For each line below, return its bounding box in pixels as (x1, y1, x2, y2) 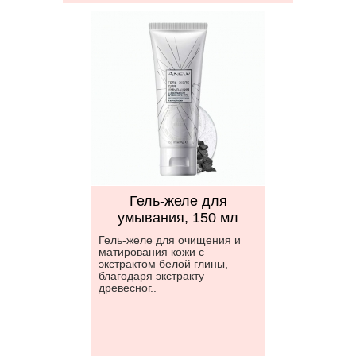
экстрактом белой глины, (99, 257, 228, 270)
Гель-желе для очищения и (99, 234, 241, 246)
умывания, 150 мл (118, 210, 238, 226)
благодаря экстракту (99, 269, 204, 282)
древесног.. (99, 281, 157, 294)
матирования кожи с (99, 246, 204, 258)
